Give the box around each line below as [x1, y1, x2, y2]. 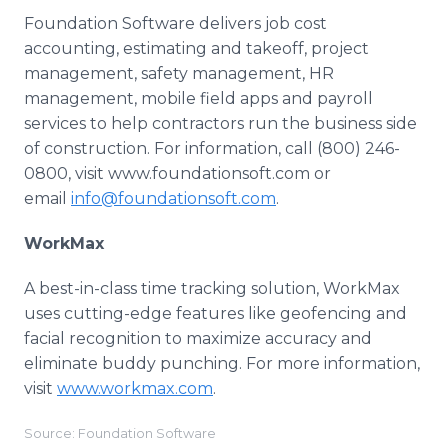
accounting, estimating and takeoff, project [24, 39, 369, 58]
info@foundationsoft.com [71, 189, 276, 208]
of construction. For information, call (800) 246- [24, 139, 400, 158]
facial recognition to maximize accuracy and [24, 329, 372, 348]
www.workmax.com [57, 379, 213, 398]
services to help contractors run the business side [24, 114, 417, 133]
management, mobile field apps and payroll [24, 89, 373, 108]
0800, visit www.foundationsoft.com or [24, 164, 331, 183]
